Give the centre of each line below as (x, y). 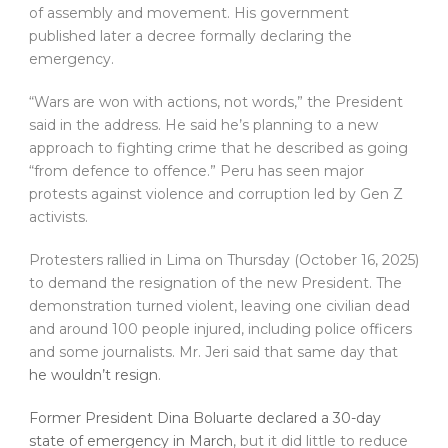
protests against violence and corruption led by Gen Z (216, 194)
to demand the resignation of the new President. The (215, 283)
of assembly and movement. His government (189, 13)
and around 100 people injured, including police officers (220, 329)
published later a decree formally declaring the (190, 36)
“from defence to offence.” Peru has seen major (196, 171)
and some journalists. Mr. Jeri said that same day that (213, 352)
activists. (58, 217)
